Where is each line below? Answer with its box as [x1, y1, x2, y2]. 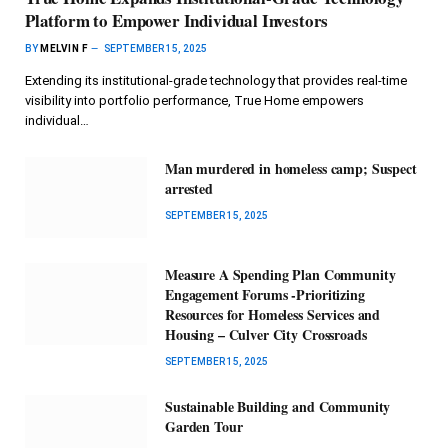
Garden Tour [165, 416, 243, 438]
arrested [165, 177, 213, 199]
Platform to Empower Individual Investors [25, 7, 329, 33]
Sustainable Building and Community [165, 396, 391, 418]
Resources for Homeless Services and [165, 304, 381, 326]
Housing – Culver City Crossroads [165, 324, 367, 346]
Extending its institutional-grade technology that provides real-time [25, 72, 407, 88]
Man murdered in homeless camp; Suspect [165, 157, 417, 179]
